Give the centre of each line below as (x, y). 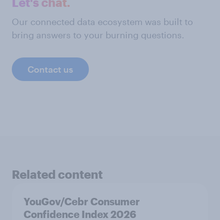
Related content (57, 174)
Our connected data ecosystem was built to (102, 22)
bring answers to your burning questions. (98, 35)
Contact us (50, 69)
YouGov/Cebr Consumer (82, 201)
